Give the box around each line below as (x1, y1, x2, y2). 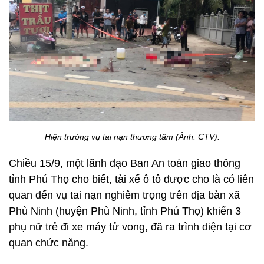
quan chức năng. (9, 237, 88, 249)
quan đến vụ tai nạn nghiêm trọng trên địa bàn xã (9, 189, 240, 202)
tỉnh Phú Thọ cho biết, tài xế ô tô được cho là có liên (9, 173, 254, 186)
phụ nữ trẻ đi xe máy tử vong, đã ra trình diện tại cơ (9, 221, 252, 233)
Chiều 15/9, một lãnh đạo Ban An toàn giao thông (9, 157, 240, 170)
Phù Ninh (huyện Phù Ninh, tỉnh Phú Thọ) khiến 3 (9, 205, 241, 217)
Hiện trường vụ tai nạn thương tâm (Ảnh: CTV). (44, 132, 220, 142)
